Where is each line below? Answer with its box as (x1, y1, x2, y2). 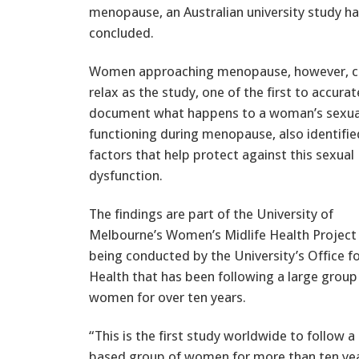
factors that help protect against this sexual (89, 146, 354, 163)
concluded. (89, 24, 154, 41)
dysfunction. (89, 167, 163, 184)
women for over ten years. (89, 288, 246, 305)
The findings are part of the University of (89, 205, 333, 222)
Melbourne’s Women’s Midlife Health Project (89, 226, 357, 243)
